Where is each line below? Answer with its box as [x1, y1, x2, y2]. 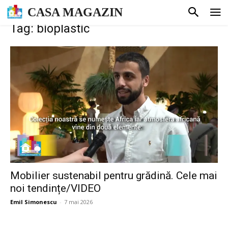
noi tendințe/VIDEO [10, 182, 101, 195]
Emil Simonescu [10, 198, 57, 206]
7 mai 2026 [64, 198, 93, 206]
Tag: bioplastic [10, 21, 90, 36]
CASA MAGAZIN [27, 6, 123, 19]
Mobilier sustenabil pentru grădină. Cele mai [10, 169, 217, 182]
